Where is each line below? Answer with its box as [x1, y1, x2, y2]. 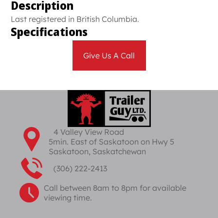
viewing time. [44, 193, 92, 202]
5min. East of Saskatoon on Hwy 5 [49, 137, 174, 146]
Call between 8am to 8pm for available [44, 183, 187, 193]
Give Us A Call [83, 51, 135, 60]
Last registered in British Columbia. [11, 14, 140, 24]
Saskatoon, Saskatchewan [49, 146, 146, 156]
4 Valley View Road [54, 127, 124, 137]
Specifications [11, 24, 88, 40]
